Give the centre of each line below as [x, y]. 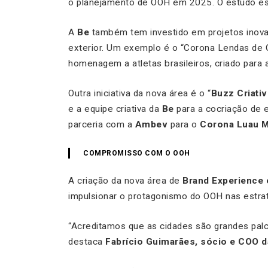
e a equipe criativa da [115, 109]
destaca [87, 241]
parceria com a [102, 124]
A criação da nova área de [125, 180]
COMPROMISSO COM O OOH [137, 153]
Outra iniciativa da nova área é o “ [140, 93]
